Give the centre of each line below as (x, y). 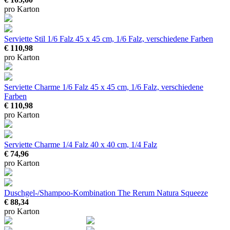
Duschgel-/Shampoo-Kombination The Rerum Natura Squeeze (106, 193)
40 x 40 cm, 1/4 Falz (124, 145)
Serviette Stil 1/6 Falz (40, 39)
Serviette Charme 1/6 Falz (47, 87)
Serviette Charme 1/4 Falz (47, 145)
